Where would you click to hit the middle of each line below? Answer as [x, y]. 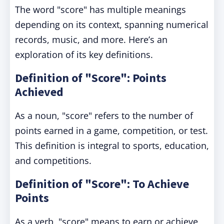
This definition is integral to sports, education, [112, 145]
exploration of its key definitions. [84, 54]
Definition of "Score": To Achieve [102, 184]
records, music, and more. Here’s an [91, 39]
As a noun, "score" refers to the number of [104, 115]
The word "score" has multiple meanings [100, 9]
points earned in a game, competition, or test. [111, 130]
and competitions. [53, 160]
